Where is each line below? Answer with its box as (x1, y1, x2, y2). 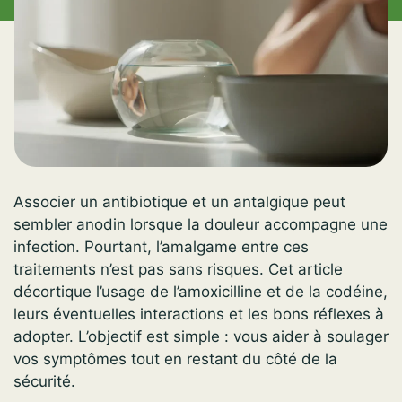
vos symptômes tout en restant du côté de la (13, 349, 337, 368)
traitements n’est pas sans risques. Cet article (13, 259, 343, 278)
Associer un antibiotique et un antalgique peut (13, 192, 345, 211)
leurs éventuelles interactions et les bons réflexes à (13, 304, 384, 323)
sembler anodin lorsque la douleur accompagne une (13, 214, 388, 233)
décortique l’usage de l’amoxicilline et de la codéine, (13, 282, 388, 301)
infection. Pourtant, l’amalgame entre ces (13, 237, 309, 256)
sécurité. (13, 371, 75, 390)
